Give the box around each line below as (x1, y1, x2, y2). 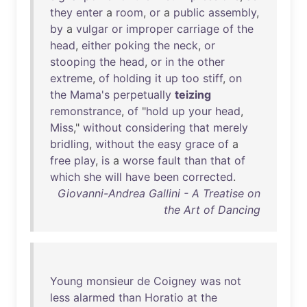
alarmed (73, 291, 115, 304)
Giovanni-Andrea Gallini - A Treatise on (58, 186, 260, 200)
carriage (177, 22, 219, 36)
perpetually (113, 88, 171, 101)
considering (125, 121, 186, 134)
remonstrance (50, 104, 121, 118)
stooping (50, 55, 96, 69)
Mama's (70, 88, 110, 101)
